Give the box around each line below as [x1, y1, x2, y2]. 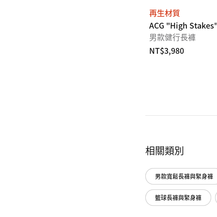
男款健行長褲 [149, 31, 196, 43]
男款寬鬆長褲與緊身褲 [155, 172, 213, 180]
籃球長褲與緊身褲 [155, 193, 201, 201]
